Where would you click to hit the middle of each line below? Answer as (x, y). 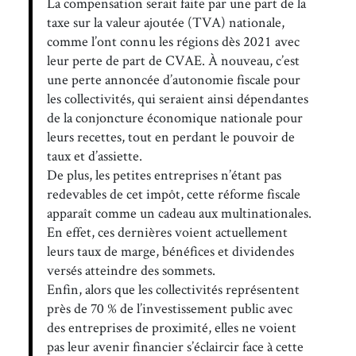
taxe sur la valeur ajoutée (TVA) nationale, (165, 21)
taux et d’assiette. (94, 155)
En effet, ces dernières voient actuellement (167, 231)
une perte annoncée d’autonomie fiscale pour (173, 79)
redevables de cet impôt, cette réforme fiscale (173, 193)
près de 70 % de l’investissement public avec (169, 308)
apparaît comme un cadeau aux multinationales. (179, 212)
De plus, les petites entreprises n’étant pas (164, 174)
